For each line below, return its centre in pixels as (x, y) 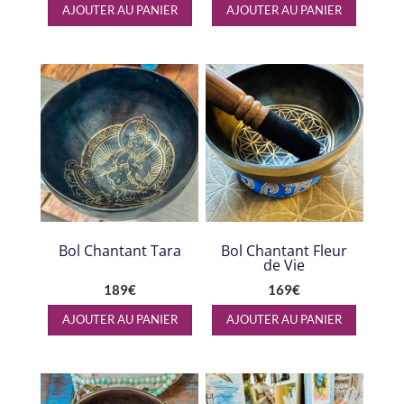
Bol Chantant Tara (119, 250)
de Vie (285, 265)
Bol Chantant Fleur (285, 250)
